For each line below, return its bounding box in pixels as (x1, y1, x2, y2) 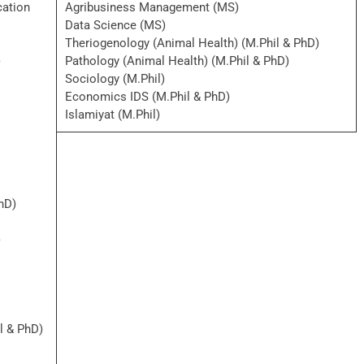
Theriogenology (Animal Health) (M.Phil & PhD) (65, 36, 319, 50)
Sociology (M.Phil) (65, 71, 165, 86)
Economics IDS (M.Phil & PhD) (65, 89, 230, 104)
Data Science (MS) (65, 18, 166, 32)
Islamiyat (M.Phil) (65, 107, 160, 122)
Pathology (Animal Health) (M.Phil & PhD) (65, 54, 289, 68)
